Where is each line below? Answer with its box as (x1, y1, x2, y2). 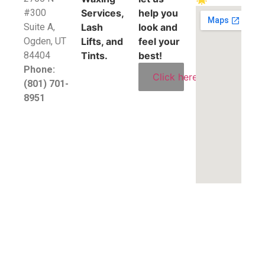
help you (138, 7, 178, 19)
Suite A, (24, 21, 55, 33)
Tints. (81, 50, 108, 62)
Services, (81, 7, 124, 19)
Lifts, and (81, 35, 123, 47)
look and (138, 21, 177, 33)
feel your (138, 35, 180, 47)
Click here (153, 71, 198, 83)
